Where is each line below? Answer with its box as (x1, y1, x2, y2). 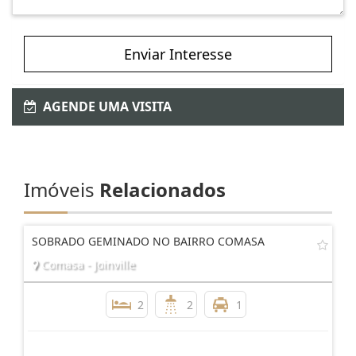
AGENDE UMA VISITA (37, 158, 172, 176)
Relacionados (99, 237, 226, 264)
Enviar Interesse (124, 105, 232, 125)
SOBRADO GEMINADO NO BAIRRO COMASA (32, 294, 265, 310)
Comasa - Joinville (38, 317, 135, 333)
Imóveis (24, 237, 99, 264)
